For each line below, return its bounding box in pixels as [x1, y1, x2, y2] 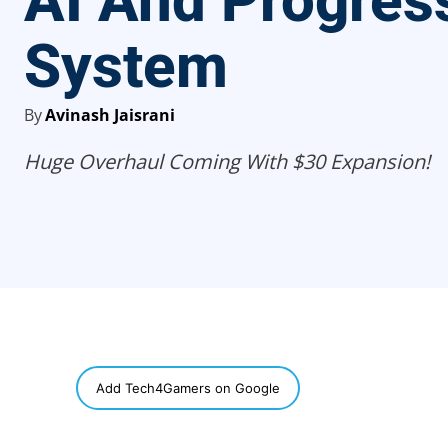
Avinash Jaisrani [45, 103, 175, 126]
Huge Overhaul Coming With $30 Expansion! [24, 147, 430, 175]
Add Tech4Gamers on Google [96, 379, 280, 396]
